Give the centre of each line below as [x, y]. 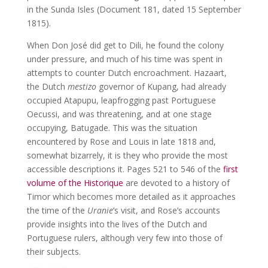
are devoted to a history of [176, 183]
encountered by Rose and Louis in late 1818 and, [121, 142]
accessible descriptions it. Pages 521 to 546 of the [125, 169]
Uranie [100, 211]
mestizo [82, 87]
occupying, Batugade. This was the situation [112, 128]
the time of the [57, 211]
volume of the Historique [75, 183]
